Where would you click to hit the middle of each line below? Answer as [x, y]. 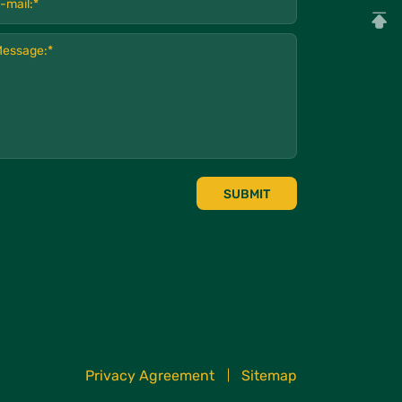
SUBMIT [247, 195]
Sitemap [269, 376]
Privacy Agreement [150, 376]
